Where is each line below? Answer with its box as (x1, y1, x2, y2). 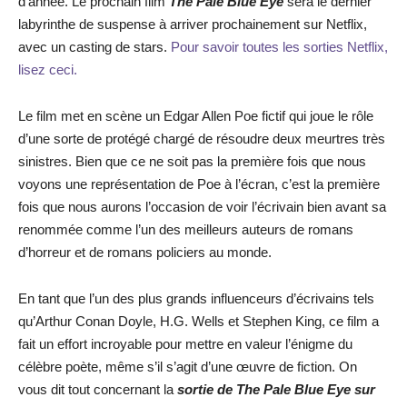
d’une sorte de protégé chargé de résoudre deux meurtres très (18, 131, 385, 146)
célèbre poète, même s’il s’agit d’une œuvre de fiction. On (18, 359, 357, 374)
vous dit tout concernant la (18, 382, 174, 397)
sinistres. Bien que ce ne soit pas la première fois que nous (18, 154, 366, 169)
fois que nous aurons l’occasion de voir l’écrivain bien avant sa (18, 199, 386, 214)
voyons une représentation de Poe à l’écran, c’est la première (18, 176, 380, 192)
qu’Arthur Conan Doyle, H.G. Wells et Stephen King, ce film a (18, 313, 379, 329)
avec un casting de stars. (18, 39, 171, 55)
